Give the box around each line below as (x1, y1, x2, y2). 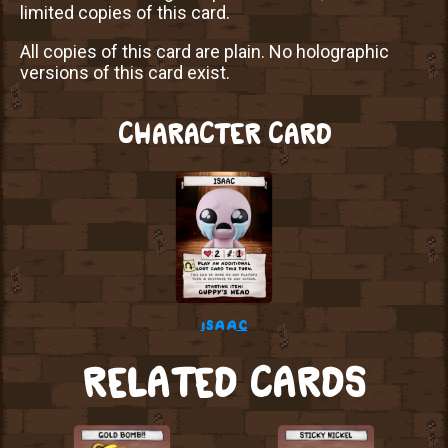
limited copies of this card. (20, 2, 230, 24)
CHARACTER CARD (117, 122, 331, 147)
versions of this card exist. (20, 62, 230, 84)
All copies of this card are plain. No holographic (20, 41, 389, 63)
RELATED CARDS (82, 364, 366, 401)
